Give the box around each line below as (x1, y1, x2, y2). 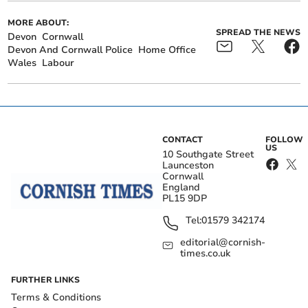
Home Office (138, 43, 197, 57)
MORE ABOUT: (8, 17, 69, 29)
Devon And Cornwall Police (8, 43, 133, 57)
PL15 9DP (162, 192, 207, 206)
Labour (42, 56, 75, 70)
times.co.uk (180, 247, 231, 261)
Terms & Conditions (11, 291, 101, 305)
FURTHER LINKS (11, 274, 80, 286)
